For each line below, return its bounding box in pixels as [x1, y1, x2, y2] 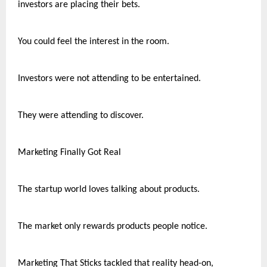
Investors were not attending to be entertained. [18, 73, 201, 83]
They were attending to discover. [18, 110, 144, 120]
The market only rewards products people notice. [18, 221, 207, 231]
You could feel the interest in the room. [18, 36, 169, 46]
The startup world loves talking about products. [18, 184, 200, 194]
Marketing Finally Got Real [18, 147, 121, 157]
